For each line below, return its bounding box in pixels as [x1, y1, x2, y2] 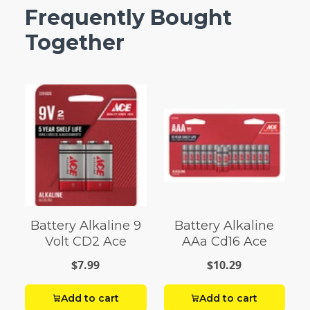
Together [25, 30, 125, 56]
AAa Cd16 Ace [181, 234, 267, 250]
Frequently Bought [25, 5, 232, 31]
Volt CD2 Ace [44, 234, 127, 250]
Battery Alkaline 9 [30, 218, 141, 234]
